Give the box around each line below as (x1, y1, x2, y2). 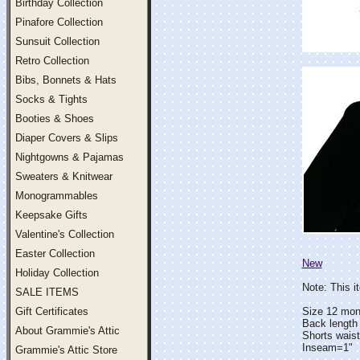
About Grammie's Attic (15, 325, 120, 337)
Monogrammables (15, 190, 98, 202)
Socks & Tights (15, 93, 88, 105)
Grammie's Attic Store (15, 344, 117, 356)
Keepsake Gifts (15, 209, 88, 221)
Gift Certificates (15, 305, 88, 317)
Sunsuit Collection (15, 35, 100, 47)
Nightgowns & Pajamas (15, 151, 124, 163)
